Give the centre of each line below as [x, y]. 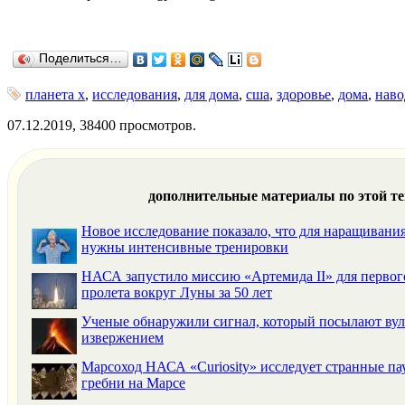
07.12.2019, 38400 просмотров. [102, 126]
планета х [55, 95]
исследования [135, 95]
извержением [122, 337]
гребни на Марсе [133, 382]
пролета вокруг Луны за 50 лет [177, 292]
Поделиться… [80, 59]
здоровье [304, 95]
